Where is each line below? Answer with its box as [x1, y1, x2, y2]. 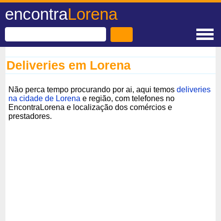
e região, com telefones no [80, 94, 175, 103]
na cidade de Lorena [8, 94, 81, 103]
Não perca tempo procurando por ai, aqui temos [8, 85, 177, 94]
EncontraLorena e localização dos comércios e [8, 103, 173, 111]
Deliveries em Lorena [6, 58, 131, 72]
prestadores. [8, 111, 52, 120]
